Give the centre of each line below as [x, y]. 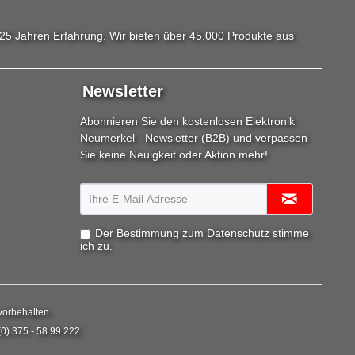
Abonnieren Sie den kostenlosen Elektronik [187, 122]
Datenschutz [238, 233]
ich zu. [96, 246]
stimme [289, 233]
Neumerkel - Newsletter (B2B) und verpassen [194, 138]
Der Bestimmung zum [151, 233]
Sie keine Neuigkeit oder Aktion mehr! [174, 155]
